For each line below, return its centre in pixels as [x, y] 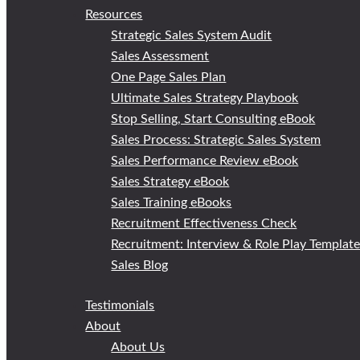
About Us [138, 348]
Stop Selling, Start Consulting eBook [213, 119]
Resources [114, 15]
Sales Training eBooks [172, 203]
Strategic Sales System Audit [192, 36]
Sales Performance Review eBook [205, 161]
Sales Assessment [160, 57]
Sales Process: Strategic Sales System [216, 140]
